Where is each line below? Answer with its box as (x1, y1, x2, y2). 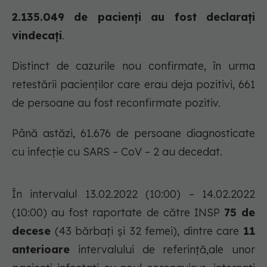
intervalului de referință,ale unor (70, 243, 255, 257)
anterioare (12, 243, 70, 257)
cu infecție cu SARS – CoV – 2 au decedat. (12, 145, 222, 159)
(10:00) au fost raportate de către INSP (12, 206, 224, 220)
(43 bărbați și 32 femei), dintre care (51, 224, 243, 238)
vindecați (12, 29, 62, 43)
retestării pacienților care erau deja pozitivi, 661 (12, 77, 255, 92)
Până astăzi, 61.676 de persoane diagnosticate (12, 126, 255, 141)
